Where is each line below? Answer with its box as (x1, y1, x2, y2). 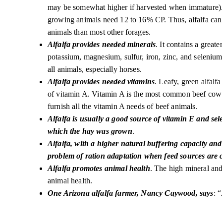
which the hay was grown (48, 127, 132, 135)
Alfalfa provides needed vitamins (48, 77, 155, 86)
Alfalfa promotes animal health (48, 164, 150, 172)
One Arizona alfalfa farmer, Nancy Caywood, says (48, 189, 214, 197)
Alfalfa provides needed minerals (48, 40, 156, 49)
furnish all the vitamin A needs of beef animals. (48, 102, 200, 111)
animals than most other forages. (48, 28, 153, 36)
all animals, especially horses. (48, 65, 144, 73)
